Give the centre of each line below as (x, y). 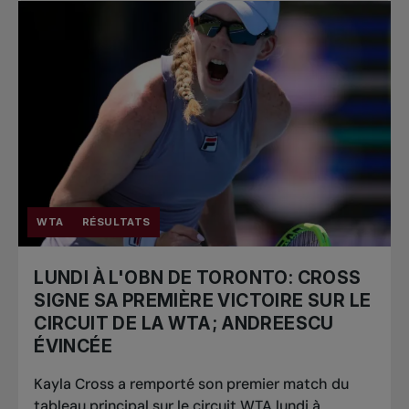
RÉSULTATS (116, 222)
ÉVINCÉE (73, 346)
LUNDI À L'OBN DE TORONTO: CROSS (198, 278)
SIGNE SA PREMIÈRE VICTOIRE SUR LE (203, 301)
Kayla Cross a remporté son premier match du (192, 384)
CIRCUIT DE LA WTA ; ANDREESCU (184, 324)
